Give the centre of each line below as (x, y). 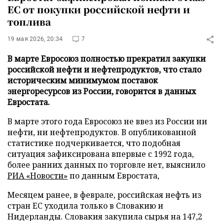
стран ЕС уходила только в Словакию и (85, 206)
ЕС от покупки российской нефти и (99, 9)
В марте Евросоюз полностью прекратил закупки (107, 59)
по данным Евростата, (113, 176)
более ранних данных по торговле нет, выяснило (106, 165)
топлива (29, 21)
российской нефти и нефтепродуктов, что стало (104, 70)
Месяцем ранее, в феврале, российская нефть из (104, 195)
